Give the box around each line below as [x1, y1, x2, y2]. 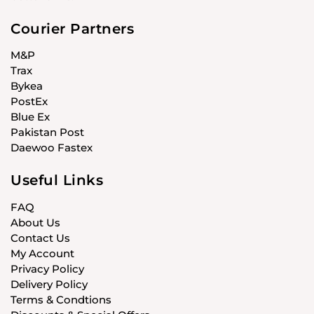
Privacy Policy [11, 261, 84, 275]
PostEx [11, 95, 48, 109]
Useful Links [11, 172, 103, 189]
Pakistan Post [11, 125, 84, 139]
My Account [11, 246, 74, 260]
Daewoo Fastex [11, 141, 93, 155]
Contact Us [11, 231, 70, 245]
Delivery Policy [11, 277, 88, 291]
